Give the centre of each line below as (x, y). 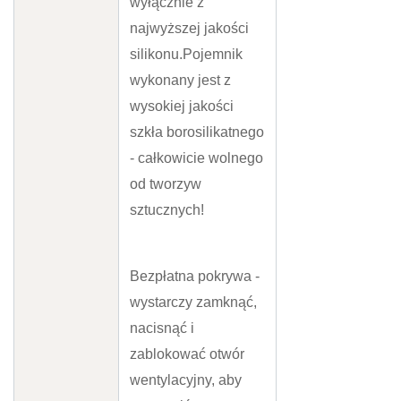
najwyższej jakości (189, 29)
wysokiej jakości (182, 107)
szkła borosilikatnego (197, 132)
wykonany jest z (180, 81)
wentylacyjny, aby (186, 380)
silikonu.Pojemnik (186, 55)
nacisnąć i (162, 328)
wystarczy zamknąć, (193, 303)
